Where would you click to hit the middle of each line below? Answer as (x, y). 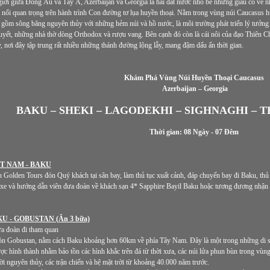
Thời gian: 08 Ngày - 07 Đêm (195, 132)
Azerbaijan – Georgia (195, 89)
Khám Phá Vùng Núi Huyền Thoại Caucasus (195, 78)
